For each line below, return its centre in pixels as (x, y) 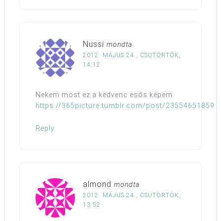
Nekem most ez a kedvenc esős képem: (105, 95)
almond (97, 184)
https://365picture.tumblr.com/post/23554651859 (125, 106)
